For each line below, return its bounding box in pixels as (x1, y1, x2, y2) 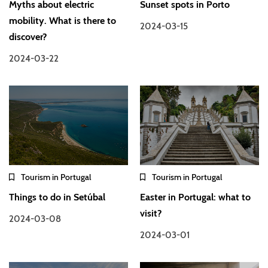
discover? (9, 31, 47, 42)
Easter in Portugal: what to (140, 191, 251, 203)
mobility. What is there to (9, 14, 116, 26)
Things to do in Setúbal (9, 191, 105, 203)
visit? (140, 208, 162, 220)
